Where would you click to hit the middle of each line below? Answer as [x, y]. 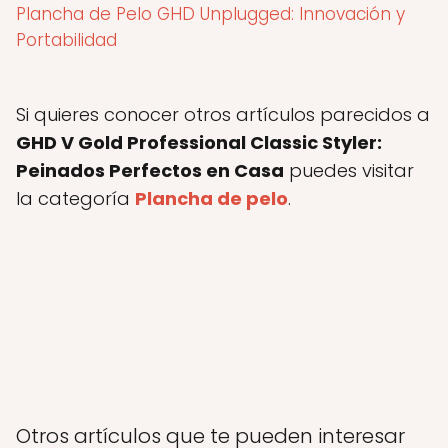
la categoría [75, 198]
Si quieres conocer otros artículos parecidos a [223, 114]
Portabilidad [66, 39]
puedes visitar [349, 170]
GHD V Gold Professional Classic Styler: [199, 142]
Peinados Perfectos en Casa [150, 170]
